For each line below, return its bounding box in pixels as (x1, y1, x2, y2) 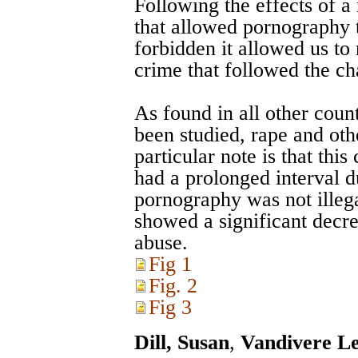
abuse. (134, 231, 188, 255)
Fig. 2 (149, 274, 197, 298)
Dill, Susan (134, 331, 229, 355)
